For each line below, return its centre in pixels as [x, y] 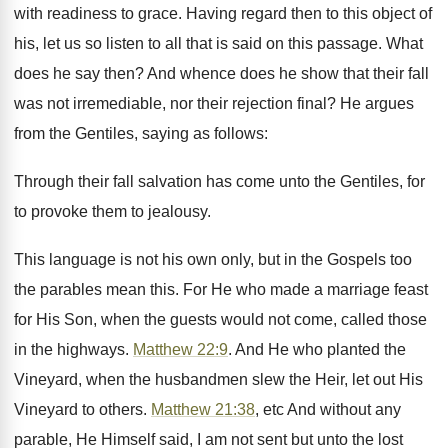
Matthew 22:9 [180, 349]
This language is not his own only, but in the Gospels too [213, 259]
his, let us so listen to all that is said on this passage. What [218, 43]
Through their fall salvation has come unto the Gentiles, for [219, 181]
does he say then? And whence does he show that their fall [221, 73]
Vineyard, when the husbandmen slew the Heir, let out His [218, 379]
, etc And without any [328, 409]
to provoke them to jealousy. [112, 211]
